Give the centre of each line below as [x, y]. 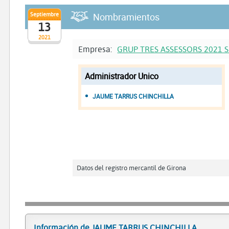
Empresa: [96, 49]
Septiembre [44, 14]
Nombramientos [126, 17]
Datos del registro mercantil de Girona [132, 167]
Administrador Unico [122, 76]
